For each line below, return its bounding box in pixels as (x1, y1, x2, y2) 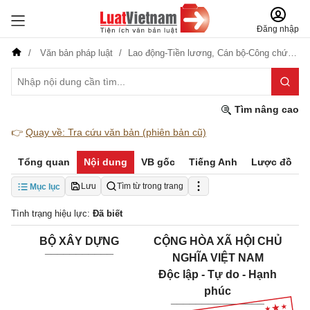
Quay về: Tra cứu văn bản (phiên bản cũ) (26, 127, 206, 138)
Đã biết (93, 208, 122, 219)
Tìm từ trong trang (117, 181, 183, 191)
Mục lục (30, 182, 60, 192)
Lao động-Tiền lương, (128, 48, 217, 58)
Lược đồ (251, 156, 292, 167)
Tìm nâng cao (232, 104, 299, 115)
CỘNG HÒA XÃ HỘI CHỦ (153, 235, 282, 247)
